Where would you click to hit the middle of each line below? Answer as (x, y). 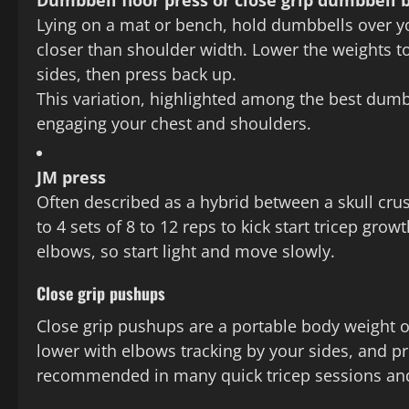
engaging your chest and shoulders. (174, 124)
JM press (71, 178)
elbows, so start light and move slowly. (186, 252)
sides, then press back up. (136, 74)
